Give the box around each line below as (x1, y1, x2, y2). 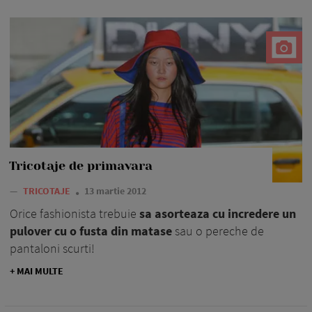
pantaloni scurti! (10, 240, 95, 256)
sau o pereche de (172, 222, 264, 239)
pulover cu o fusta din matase (10, 222, 172, 239)
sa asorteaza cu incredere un (139, 205, 296, 221)
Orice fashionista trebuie (10, 205, 139, 221)
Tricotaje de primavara (9, 158, 153, 173)
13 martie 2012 (84, 184, 146, 197)
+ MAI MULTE (10, 264, 63, 277)
